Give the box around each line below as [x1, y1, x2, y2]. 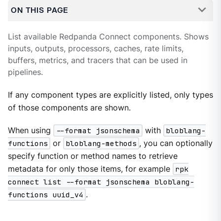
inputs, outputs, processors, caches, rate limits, [7, 44, 184, 54]
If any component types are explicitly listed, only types [7, 90, 213, 100]
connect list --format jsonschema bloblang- [7, 177, 194, 186]
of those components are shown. [7, 103, 131, 112]
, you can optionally [139, 138, 213, 148]
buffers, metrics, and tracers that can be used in [7, 56, 187, 66]
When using [7, 125, 53, 135]
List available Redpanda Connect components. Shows [7, 32, 209, 42]
